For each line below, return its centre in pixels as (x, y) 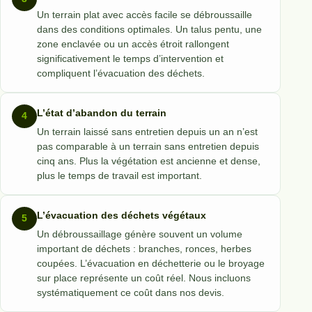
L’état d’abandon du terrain (102, 112)
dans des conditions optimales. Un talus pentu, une (149, 29)
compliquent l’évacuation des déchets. (121, 73)
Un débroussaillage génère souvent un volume (140, 234)
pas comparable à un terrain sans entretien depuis (148, 146)
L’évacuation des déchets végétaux (122, 215)
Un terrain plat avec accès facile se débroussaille (145, 14)
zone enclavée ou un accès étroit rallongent (133, 44)
